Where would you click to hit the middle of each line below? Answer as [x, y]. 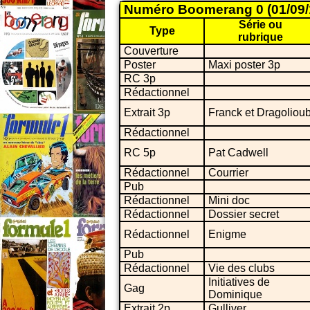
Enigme [227, 235]
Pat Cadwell [238, 153]
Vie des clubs [241, 268]
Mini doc [229, 201]
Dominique [235, 295]
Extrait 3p [147, 113]
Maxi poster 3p [244, 65]
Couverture [151, 51]
